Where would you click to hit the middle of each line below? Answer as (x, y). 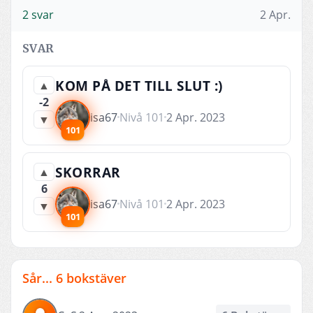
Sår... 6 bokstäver (74, 278)
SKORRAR (88, 172)
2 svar (38, 14)
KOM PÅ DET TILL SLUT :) (139, 86)
